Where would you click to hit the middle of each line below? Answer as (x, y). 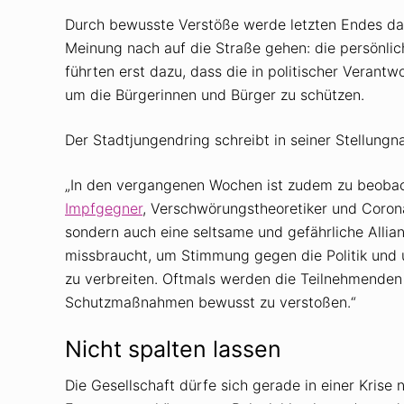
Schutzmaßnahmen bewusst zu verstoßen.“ (211, 302)
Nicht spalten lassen (173, 349)
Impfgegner (104, 208)
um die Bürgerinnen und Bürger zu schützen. (215, 94)
